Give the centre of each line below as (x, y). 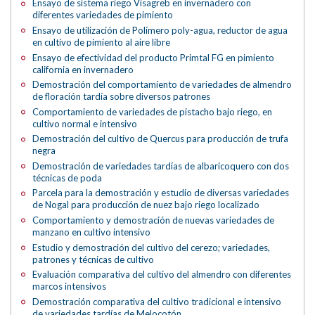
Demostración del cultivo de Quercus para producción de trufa (161, 139)
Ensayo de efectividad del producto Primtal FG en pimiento (154, 57)
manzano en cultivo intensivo (92, 232)
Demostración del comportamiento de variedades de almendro (162, 85)
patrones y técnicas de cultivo (94, 259)
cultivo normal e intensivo (85, 123)
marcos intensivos (70, 287)
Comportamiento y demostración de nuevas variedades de (154, 220)
